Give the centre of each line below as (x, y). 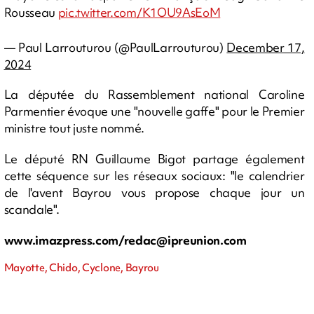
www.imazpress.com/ (64, 240)
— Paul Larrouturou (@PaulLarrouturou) (115, 47)
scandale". (32, 209)
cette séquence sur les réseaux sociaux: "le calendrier (154, 175)
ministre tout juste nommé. (74, 128)
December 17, (266, 47)
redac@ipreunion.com (185, 240)
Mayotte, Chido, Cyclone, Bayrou (81, 267)
